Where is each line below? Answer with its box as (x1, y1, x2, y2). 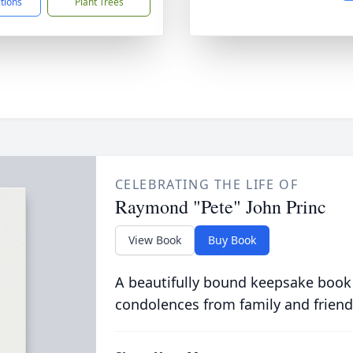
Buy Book (207, 232, 256, 247)
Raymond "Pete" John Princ (114, 194, 326, 219)
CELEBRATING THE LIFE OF (114, 176, 299, 193)
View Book (128, 232, 181, 247)
